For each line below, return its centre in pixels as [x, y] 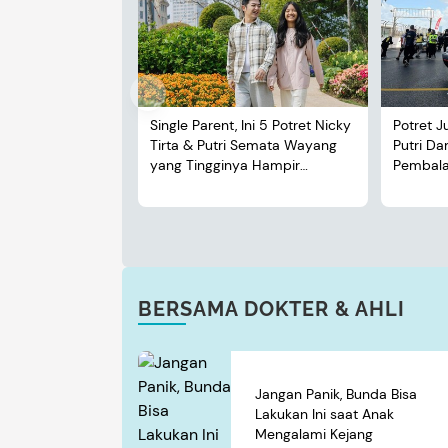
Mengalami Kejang [314, 434]
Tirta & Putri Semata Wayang [243, 145]
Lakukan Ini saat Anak [324, 414]
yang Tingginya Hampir [225, 165]
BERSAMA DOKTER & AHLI [271, 309]
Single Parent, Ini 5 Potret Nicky [250, 125]
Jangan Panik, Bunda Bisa [336, 394]
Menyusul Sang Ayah [217, 185]
